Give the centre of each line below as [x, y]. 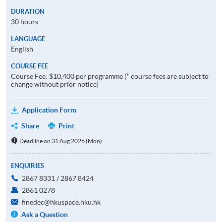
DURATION [28, 11]
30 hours [25, 22]
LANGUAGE [28, 39]
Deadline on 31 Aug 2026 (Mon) [60, 141]
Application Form [49, 110]
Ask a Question [45, 214]
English [22, 49]
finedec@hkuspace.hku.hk [61, 202]
